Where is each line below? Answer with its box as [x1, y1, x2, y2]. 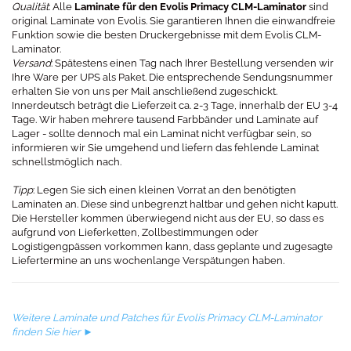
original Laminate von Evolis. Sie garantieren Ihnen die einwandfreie [12, 15, 335, 27]
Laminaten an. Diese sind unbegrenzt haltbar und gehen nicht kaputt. [12, 198, 338, 210]
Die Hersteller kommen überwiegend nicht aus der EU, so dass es [12, 212, 324, 224]
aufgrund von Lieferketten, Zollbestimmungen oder [12, 226, 259, 238]
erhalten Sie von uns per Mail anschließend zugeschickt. [12, 85, 277, 97]
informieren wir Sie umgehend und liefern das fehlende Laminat [12, 142, 319, 154]
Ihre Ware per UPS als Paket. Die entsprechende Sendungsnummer [12, 71, 333, 83]
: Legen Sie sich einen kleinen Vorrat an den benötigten [33, 184, 296, 196]
